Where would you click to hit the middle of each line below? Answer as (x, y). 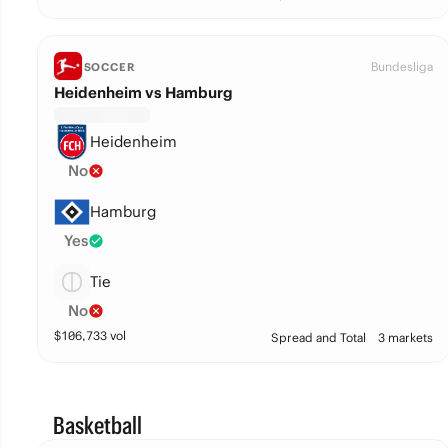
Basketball (97, 425)
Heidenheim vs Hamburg (143, 92)
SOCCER (109, 67)
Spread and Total (318, 337)
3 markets (405, 337)
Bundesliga (401, 66)
